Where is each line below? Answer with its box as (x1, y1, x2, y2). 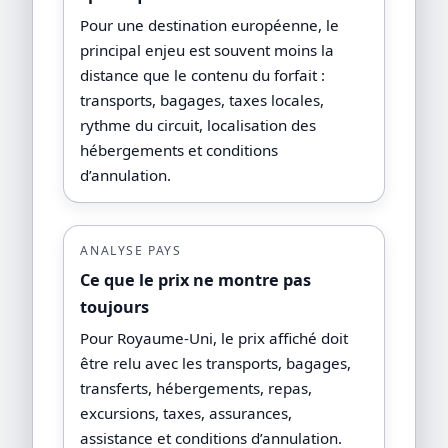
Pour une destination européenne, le (80, 14, 340, 35)
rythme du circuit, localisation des (80, 114, 317, 135)
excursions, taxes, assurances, (80, 402, 293, 423)
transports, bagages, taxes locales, (80, 89, 325, 110)
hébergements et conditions (80, 139, 279, 160)
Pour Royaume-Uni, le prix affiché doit (80, 327, 349, 348)
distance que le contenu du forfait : (80, 64, 326, 85)
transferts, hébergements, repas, (80, 377, 313, 398)
